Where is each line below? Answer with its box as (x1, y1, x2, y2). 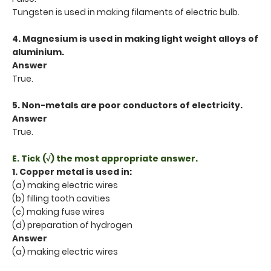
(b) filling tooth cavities (12, 192, 110, 204)
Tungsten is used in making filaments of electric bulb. (12, 5, 240, 18)
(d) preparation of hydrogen (12, 218, 132, 231)
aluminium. (12, 45, 64, 58)
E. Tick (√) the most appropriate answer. (12, 152, 198, 165)
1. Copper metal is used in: (12, 165, 132, 178)
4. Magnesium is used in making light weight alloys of (12, 32, 258, 45)
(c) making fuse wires (12, 205, 105, 218)
